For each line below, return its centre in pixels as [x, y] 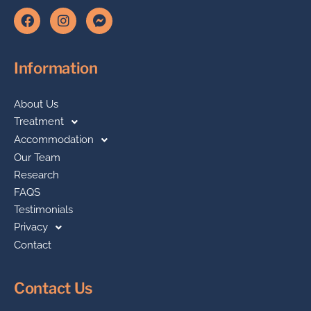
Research [36, 175]
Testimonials [43, 209]
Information [56, 68]
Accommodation [54, 140]
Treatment [39, 122]
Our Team [37, 157]
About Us [36, 104]
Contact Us [53, 288]
